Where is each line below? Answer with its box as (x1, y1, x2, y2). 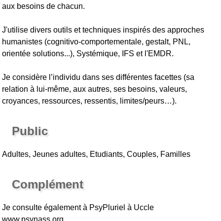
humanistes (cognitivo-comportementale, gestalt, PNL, (2, 37, 191, 46)
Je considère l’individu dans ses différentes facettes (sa (2, 73, 195, 81)
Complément (12, 177, 84, 191)
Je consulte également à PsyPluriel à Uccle (2, 203, 154, 212)
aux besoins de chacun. (2, 1, 85, 10)
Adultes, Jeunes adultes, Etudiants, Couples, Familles (2, 149, 191, 158)
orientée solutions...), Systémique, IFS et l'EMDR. (2, 49, 174, 58)
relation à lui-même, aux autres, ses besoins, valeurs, (2, 84, 187, 93)
